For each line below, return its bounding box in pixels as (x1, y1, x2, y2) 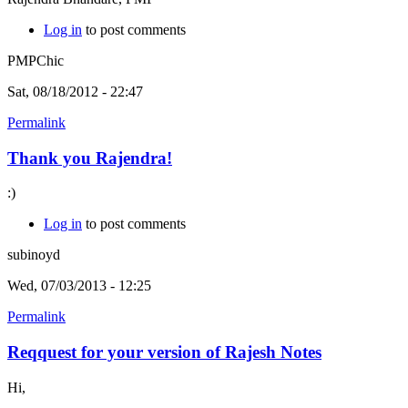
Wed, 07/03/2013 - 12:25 (7, 278, 151, 294)
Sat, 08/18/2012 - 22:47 (7, 83, 143, 99)
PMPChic (7, 52, 64, 68)
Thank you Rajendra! (7, 148, 172, 168)
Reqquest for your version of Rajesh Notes (7, 342, 321, 362)
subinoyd (7, 247, 60, 263)
